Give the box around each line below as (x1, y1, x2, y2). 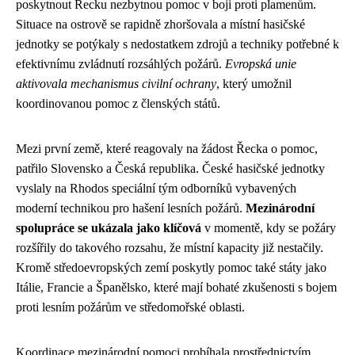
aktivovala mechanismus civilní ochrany (16, 76, 216, 90)
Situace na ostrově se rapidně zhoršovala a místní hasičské (16, 17, 305, 31)
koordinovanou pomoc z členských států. (16, 96, 220, 110)
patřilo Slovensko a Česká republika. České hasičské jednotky (16, 161, 325, 175)
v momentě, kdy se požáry (201, 220, 336, 235)
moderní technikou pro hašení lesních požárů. (16, 200, 246, 215)
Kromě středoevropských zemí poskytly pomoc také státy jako (16, 260, 326, 274)
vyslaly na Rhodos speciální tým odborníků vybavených (16, 181, 296, 195)
